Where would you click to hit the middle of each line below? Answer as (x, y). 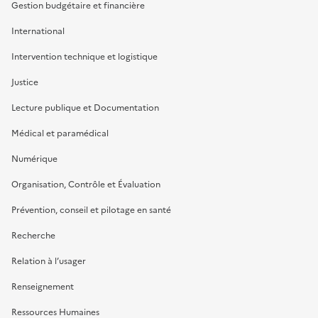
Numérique (34, 159)
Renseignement (43, 286)
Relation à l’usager (49, 261)
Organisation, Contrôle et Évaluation (86, 184)
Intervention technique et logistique (84, 56)
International (38, 31)
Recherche (33, 235)
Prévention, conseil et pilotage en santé (91, 210)
